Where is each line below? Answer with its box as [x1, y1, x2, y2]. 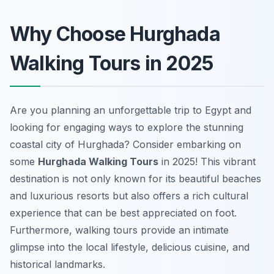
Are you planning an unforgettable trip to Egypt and [10, 104, 251, 117]
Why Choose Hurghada [10, 22, 220, 46]
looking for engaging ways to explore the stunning [10, 121, 243, 134]
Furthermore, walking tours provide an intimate [10, 224, 229, 237]
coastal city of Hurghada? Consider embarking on [10, 138, 241, 151]
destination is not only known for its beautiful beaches [10, 172, 261, 185]
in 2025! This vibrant [158, 155, 256, 168]
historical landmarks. [10, 258, 105, 271]
